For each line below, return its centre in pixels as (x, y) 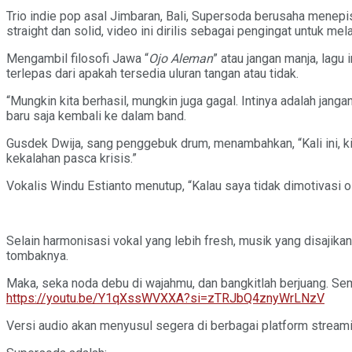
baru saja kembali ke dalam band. (96, 115)
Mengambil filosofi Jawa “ (77, 58)
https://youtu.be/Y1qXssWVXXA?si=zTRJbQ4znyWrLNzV (165, 298)
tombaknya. (37, 255)
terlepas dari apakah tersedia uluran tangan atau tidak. (152, 73)
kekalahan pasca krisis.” (71, 158)
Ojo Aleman (181, 58)
